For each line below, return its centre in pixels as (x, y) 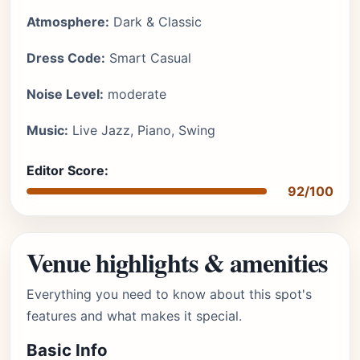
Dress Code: (66, 58)
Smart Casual (148, 58)
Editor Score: (67, 170)
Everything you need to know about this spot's (169, 294)
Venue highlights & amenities (177, 262)
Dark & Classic (155, 22)
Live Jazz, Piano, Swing (142, 130)
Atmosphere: (68, 22)
